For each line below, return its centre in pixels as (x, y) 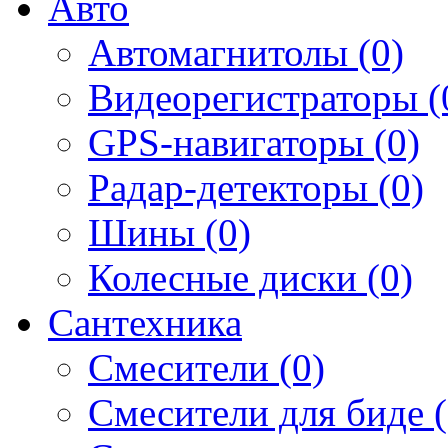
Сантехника (145, 322)
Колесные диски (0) (250, 277)
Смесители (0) (206, 367)
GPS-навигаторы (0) (254, 142)
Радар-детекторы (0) (256, 187)
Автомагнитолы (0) (246, 52)
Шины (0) (169, 232)
